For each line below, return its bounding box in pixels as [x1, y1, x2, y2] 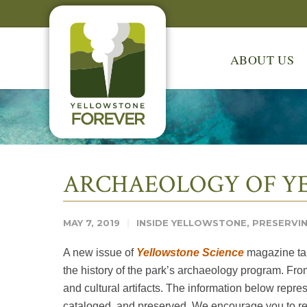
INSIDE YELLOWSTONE [136, 217, 247, 228]
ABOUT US [230, 51, 295, 68]
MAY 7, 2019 [63, 217, 120, 228]
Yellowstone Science [136, 247, 244, 258]
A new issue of [63, 247, 136, 258]
